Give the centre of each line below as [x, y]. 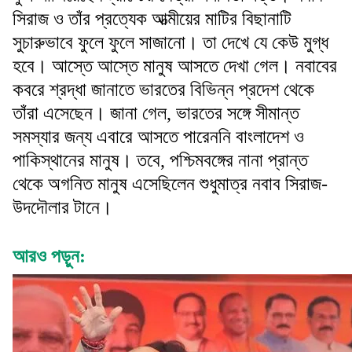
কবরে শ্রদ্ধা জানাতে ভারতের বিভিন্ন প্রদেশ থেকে [163, 90]
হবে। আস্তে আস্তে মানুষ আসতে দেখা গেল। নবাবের [175, 66]
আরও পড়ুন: [49, 257]
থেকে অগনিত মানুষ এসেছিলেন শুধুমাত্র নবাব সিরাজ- [170, 184]
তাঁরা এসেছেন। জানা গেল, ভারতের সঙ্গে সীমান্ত [156, 114]
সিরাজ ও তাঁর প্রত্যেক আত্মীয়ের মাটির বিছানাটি [152, 19]
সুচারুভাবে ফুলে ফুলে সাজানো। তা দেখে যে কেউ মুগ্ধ [170, 43]
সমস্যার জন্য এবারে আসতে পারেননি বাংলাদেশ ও [158, 137]
